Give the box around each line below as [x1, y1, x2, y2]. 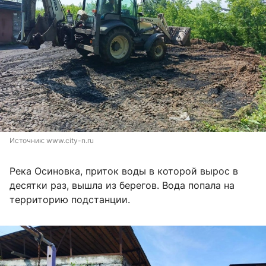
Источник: [9, 136, 46, 145]
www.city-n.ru [46, 136, 94, 145]
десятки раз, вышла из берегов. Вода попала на [9, 179, 235, 192]
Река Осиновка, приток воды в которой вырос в [9, 165, 238, 178]
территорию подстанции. [9, 194, 130, 206]
